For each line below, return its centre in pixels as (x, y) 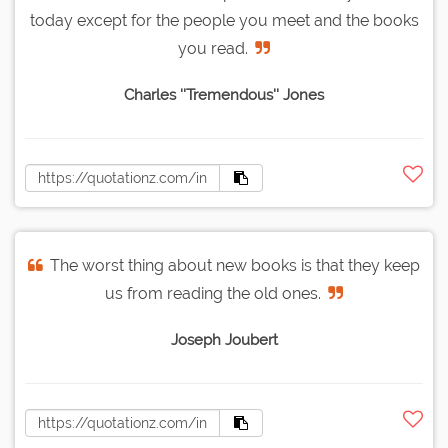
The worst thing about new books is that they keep (235, 266)
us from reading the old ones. (213, 294)
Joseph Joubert (224, 340)
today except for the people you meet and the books (224, 21)
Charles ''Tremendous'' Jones (224, 95)
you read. (213, 49)
